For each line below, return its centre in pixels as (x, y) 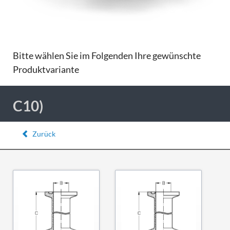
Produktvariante (46, 69)
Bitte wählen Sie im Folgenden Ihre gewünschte (107, 55)
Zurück (44, 133)
